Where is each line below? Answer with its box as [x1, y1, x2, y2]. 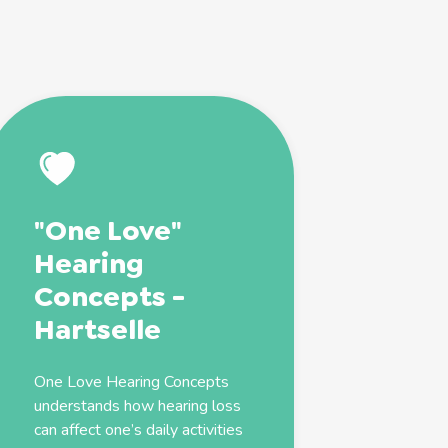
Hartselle [34, 310, 162, 348]
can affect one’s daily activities [34, 418, 244, 441]
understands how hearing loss [34, 394, 242, 417]
